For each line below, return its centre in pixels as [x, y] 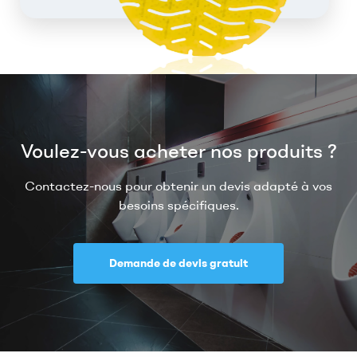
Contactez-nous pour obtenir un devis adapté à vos [178, 186]
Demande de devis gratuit [178, 263]
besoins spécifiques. [178, 205]
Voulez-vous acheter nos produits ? [178, 151]
